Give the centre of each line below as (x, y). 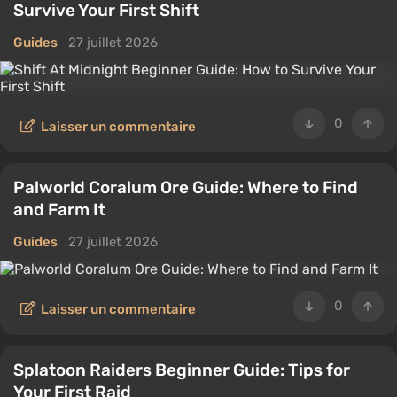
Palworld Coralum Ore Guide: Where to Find (186, 187)
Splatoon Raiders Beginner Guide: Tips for (182, 370)
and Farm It (59, 210)
